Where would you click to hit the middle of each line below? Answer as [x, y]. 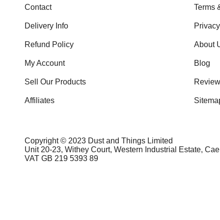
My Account [45, 63]
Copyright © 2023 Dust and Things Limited [99, 141]
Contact [38, 7]
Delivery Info [46, 26]
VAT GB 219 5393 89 [61, 159]
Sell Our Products [55, 82]
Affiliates [40, 101]
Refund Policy [49, 45]
